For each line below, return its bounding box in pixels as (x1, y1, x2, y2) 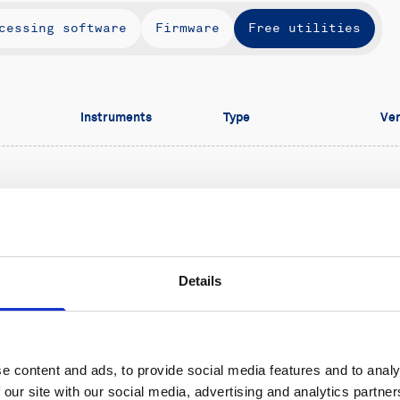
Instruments (80, 112, 152, 124)
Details (178, 273, 222, 289)
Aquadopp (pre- (80, 198, 205, 217)
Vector (80, 262, 134, 281)
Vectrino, (80, 241, 161, 260)
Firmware (155, 21, 220, 36)
